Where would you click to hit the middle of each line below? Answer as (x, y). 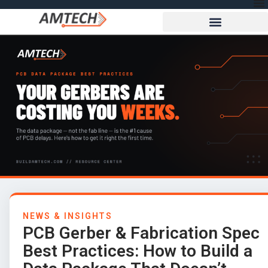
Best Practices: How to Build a (138, 251)
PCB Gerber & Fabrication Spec (141, 233)
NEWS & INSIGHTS (68, 216)
